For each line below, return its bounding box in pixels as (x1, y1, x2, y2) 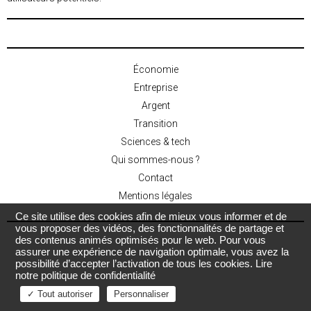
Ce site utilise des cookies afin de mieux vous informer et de (15, 210, 287, 222)
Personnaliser (114, 289, 169, 299)
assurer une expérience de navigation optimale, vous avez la (15, 246, 289, 258)
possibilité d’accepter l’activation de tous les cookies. (15, 258, 256, 269)
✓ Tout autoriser (27, 289, 93, 299)
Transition (133, 118, 178, 129)
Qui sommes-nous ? (111, 154, 200, 165)
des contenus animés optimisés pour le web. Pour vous (15, 234, 267, 246)
